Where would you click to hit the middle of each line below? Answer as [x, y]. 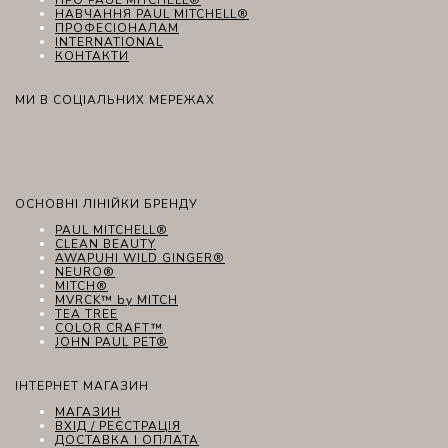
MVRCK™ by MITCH [116, 299]
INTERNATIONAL [109, 41]
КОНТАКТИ [92, 55]
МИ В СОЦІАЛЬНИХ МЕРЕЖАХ [115, 99]
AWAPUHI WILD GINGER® [140, 257]
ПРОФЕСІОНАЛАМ [117, 27]
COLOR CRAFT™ [109, 327]
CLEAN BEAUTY [105, 243]
